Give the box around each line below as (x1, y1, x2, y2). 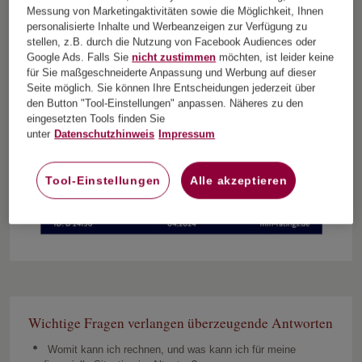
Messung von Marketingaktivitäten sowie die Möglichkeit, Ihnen (27, 5, 324, 18)
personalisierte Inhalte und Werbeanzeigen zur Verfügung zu (27, 20, 308, 33)
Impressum (158, 128, 216, 141)
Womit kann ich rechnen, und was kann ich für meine (48, 343, 297, 356)
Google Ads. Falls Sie (27, 51, 133, 64)
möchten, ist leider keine (216, 51, 335, 64)
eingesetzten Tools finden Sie (27, 112, 166, 125)
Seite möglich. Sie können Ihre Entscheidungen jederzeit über (27, 82, 316, 95)
